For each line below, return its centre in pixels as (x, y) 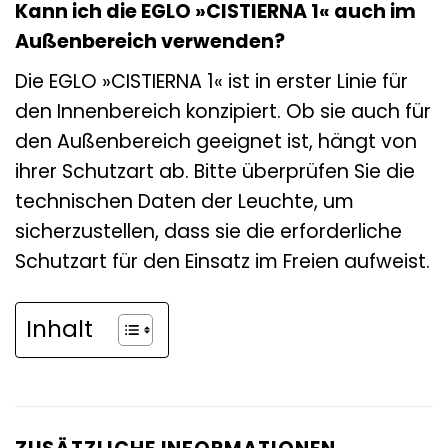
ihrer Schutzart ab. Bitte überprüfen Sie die (215, 172)
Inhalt (59, 329)
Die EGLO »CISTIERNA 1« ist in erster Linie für (211, 82)
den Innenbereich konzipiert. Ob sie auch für (223, 112)
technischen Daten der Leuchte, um (184, 202)
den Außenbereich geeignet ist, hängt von (216, 142)
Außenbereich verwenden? (150, 42)
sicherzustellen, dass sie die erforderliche (208, 232)
